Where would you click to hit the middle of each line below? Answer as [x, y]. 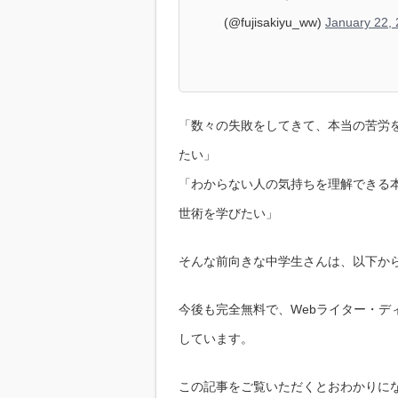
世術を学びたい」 [228, 214]
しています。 [216, 339]
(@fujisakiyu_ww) [275, 23]
